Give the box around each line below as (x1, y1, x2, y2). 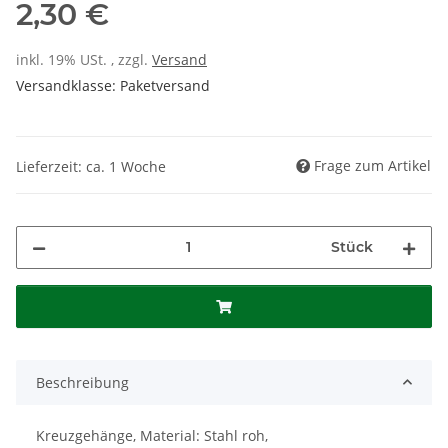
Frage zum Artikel (314, 155, 431, 175)
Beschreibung (36, 372, 129, 392)
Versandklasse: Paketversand (16, 76, 210, 96)
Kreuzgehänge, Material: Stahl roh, (36, 425, 268, 445)
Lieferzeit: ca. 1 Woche (16, 156, 166, 176)
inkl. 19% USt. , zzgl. (16, 50, 152, 70)
